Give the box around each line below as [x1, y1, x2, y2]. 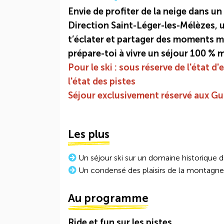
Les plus [68, 127, 109, 141]
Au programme [68, 191, 148, 205]
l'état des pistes [68, 76, 135, 87]
